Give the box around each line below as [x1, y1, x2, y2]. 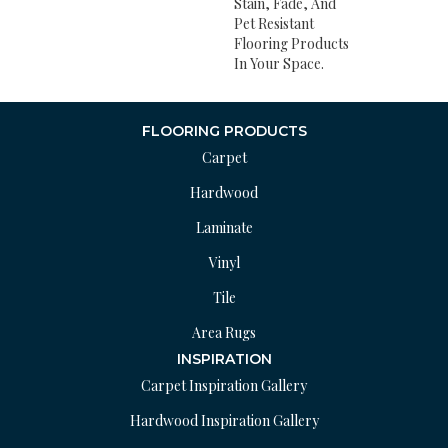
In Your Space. [234, 54, 324, 74]
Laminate [195, 218, 253, 238]
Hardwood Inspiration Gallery [129, 411, 319, 431]
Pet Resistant [234, 14, 314, 34]
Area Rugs [192, 323, 256, 343]
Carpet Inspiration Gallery [141, 376, 307, 396]
